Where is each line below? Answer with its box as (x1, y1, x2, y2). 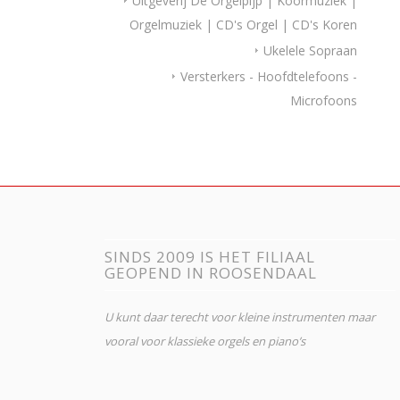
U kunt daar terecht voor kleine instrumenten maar (104, 309, 376, 326)
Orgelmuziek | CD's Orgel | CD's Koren (129, 16, 358, 33)
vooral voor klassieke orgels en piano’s (104, 333, 306, 350)
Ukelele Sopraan (263, 42, 358, 59)
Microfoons (290, 92, 358, 109)
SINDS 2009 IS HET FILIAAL (104, 246, 316, 268)
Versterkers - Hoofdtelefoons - (180, 68, 358, 85)
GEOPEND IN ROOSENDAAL (104, 262, 318, 284)
